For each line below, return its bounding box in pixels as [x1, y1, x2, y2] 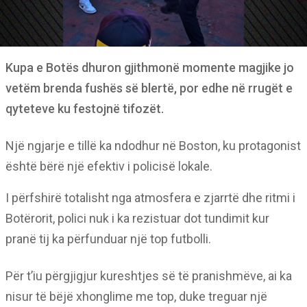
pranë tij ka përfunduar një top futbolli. [5, 232, 211, 246]
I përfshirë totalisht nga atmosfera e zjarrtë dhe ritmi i [5, 191, 295, 205]
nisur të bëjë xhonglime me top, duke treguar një [5, 289, 267, 304]
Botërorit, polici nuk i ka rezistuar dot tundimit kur [5, 211, 269, 225]
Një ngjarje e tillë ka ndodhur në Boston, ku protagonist [5, 138, 301, 153]
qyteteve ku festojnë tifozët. [5, 101, 164, 116]
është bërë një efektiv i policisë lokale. [5, 159, 212, 173]
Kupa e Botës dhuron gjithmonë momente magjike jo [5, 60, 294, 75]
